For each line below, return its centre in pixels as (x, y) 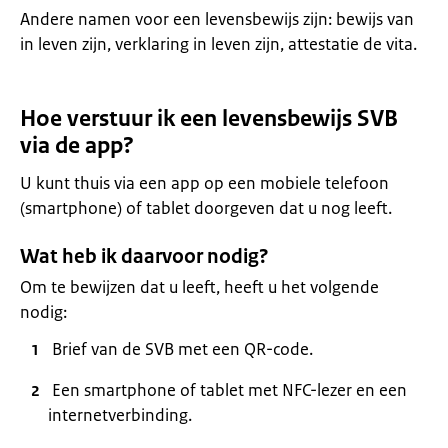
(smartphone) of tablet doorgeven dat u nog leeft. (206, 208)
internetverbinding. (120, 415)
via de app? (77, 145)
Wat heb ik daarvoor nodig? (144, 256)
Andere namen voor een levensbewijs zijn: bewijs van (217, 19)
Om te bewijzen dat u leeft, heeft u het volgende (199, 287)
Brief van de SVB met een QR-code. (182, 349)
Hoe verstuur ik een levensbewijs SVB (209, 118)
